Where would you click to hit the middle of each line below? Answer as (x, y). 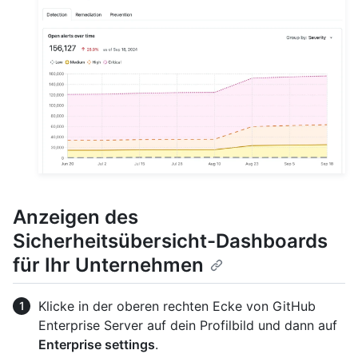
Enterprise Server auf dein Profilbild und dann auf (188, 325)
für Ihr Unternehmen (108, 265)
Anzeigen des (76, 217)
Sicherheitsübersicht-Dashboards (170, 241)
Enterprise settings (97, 344)
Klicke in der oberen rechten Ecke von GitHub (177, 306)
